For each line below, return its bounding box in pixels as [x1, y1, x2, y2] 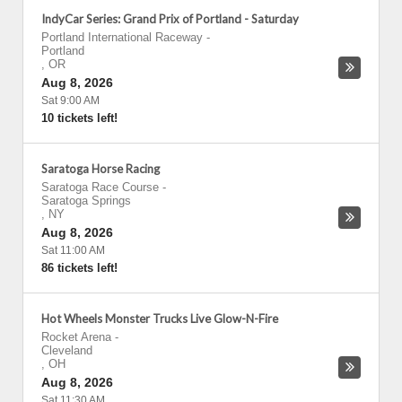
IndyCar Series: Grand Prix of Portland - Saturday [41, 12, 299, 26]
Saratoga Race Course [41, 180, 159, 194]
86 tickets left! [41, 261, 118, 275]
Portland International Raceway [41, 31, 203, 44]
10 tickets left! [41, 111, 118, 125]
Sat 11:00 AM [41, 244, 105, 257]
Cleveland [41, 344, 92, 357]
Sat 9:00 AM [41, 94, 100, 107]
